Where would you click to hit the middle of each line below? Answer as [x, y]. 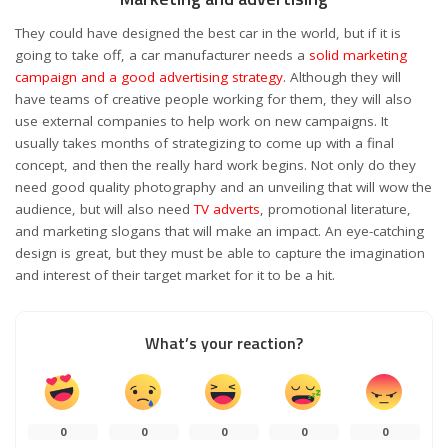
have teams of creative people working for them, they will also [213, 99]
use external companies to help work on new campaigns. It [201, 121]
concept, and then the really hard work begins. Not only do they [215, 165]
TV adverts [227, 209]
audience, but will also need [104, 209]
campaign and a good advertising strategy [149, 77]
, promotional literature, [335, 209]
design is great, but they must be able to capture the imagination [220, 253]
